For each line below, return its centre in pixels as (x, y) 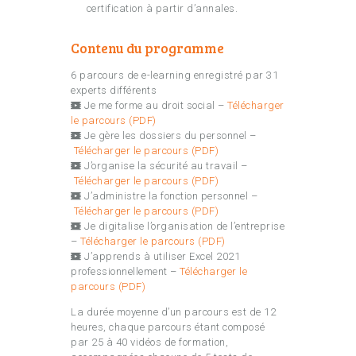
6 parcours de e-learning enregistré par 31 (174, 75)
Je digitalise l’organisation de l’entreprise (184, 226)
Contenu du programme (147, 48)
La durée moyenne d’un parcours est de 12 (173, 312)
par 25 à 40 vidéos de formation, (149, 342)
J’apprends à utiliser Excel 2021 (162, 257)
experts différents (114, 91)
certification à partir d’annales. (162, 9)
